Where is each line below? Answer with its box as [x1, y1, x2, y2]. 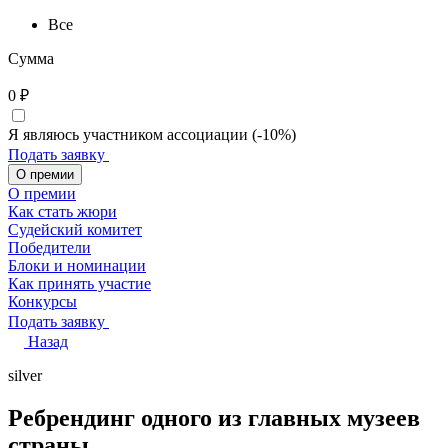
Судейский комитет [8, 221, 142, 239]
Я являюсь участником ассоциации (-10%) [8, 126, 296, 144]
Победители [8, 239, 91, 257]
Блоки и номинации [8, 257, 146, 275]
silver [8, 367, 42, 385]
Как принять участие [8, 275, 151, 293]
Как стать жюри [8, 203, 117, 221]
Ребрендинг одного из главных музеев [8, 405, 420, 432]
